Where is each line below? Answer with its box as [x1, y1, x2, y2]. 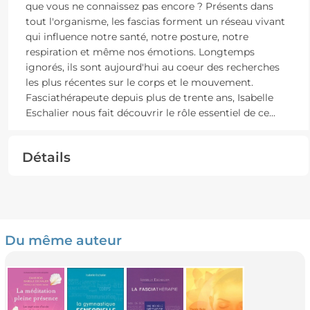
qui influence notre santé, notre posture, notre [25, 30, 248, 43]
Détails [21, 148, 71, 165]
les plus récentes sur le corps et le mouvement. [25, 75, 253, 89]
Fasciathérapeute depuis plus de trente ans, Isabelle [25, 91, 273, 104]
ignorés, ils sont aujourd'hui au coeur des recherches [25, 60, 280, 73]
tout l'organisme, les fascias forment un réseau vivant [25, 15, 285, 28]
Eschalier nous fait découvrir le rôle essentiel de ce [25, 106, 269, 119]
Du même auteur [4, 232, 122, 248]
